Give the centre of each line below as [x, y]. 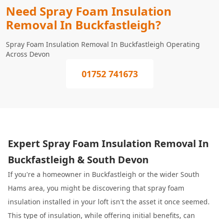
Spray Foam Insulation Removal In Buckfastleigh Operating [103, 44]
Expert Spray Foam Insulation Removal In [108, 143]
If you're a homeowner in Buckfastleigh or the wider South [104, 174]
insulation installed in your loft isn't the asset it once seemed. [109, 202]
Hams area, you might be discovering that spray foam [96, 188]
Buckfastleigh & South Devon [78, 160]
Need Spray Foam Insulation [89, 11]
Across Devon [28, 54]
